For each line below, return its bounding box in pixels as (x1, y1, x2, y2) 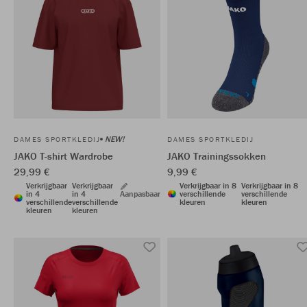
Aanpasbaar (120, 188, 160, 199)
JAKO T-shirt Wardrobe (14, 149, 113, 162)
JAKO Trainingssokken (167, 149, 266, 162)
